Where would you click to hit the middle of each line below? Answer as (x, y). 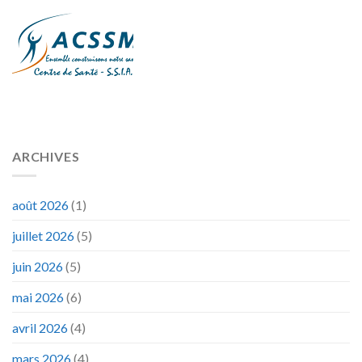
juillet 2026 (43, 236)
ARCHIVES (46, 156)
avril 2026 (40, 328)
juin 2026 (38, 267)
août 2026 (40, 205)
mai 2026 (38, 297)
